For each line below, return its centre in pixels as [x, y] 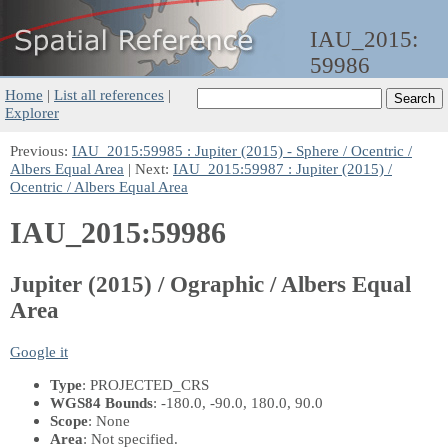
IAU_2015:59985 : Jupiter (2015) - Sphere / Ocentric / [242, 150]
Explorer [32, 112]
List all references [109, 94]
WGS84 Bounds [101, 402]
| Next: [148, 168]
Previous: [41, 150]
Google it [39, 351]
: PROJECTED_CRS [145, 384]
